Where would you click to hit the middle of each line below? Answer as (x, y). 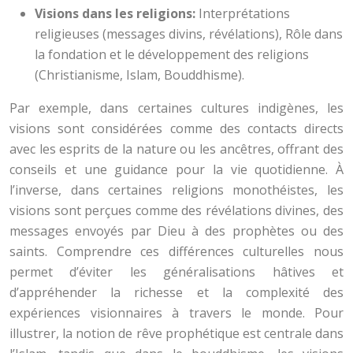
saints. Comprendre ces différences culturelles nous (176, 251)
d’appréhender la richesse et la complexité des (176, 292)
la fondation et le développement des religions (172, 54)
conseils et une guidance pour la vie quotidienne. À (176, 169)
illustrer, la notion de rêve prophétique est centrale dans (176, 333)
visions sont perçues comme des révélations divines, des (176, 210)
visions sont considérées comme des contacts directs (176, 128)
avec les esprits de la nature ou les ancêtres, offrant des (176, 149)
